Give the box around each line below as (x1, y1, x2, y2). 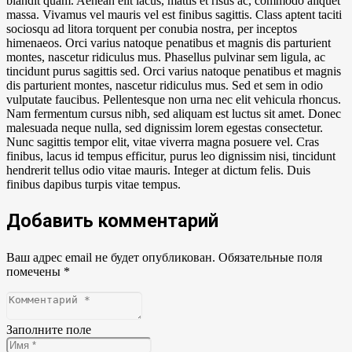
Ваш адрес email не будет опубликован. (6, 251, 215, 265)
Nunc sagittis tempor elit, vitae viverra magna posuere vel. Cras (6, 135, 319, 148)
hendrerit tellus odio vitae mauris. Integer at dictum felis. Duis (6, 163, 310, 177)
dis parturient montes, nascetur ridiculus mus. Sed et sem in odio (6, 79, 323, 92)
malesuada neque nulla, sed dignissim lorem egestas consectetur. (6, 121, 323, 134)
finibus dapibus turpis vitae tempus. (6, 178, 181, 191)
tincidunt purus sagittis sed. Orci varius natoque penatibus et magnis (6, 64, 341, 78)
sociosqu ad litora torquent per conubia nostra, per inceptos (6, 22, 297, 35)
